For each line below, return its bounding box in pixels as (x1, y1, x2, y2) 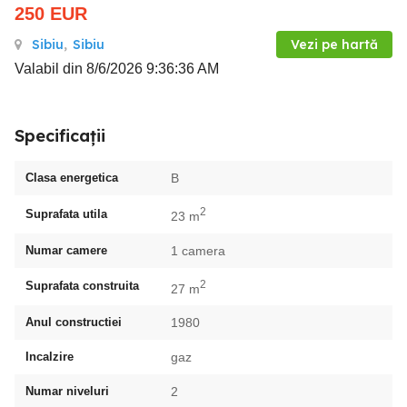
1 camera (171, 243, 225, 258)
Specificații (15, 125, 105, 146)
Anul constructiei (25, 315, 122, 330)
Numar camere (25, 243, 107, 257)
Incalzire (25, 350, 74, 364)
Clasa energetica (25, 171, 118, 184)
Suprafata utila (25, 206, 107, 221)
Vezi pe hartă (291, 36, 378, 53)
